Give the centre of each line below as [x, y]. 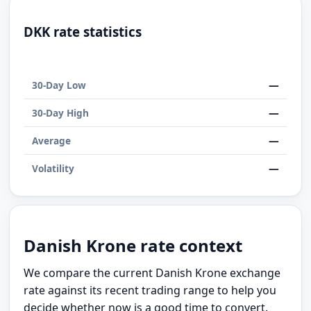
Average [52, 140]
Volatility [53, 168]
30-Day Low [59, 85]
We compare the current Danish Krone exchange [152, 273]
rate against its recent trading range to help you [150, 291]
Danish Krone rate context [133, 246]
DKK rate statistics [83, 31]
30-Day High [61, 112]
